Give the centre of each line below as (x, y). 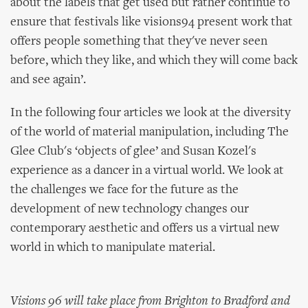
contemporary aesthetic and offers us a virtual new (145, 229)
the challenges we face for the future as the (124, 190)
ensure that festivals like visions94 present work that (152, 22)
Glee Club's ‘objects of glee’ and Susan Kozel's (133, 152)
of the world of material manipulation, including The (150, 132)
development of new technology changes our (130, 209)
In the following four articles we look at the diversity (151, 113)
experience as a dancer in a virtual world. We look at (147, 171)
